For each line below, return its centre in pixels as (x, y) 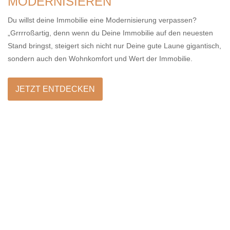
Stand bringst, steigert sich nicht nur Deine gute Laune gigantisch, (114, 46)
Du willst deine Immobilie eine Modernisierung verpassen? (102, 20)
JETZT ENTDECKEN (55, 89)
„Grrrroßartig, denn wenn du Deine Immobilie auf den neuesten (110, 33)
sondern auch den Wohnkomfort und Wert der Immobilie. (100, 59)
